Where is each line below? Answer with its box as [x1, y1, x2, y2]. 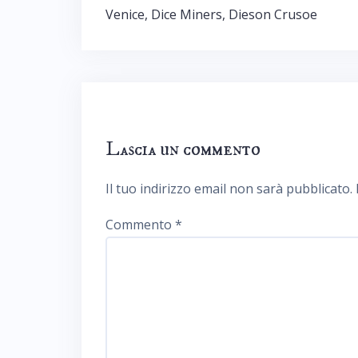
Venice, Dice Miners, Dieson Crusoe [105, 6, 317, 23]
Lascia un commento [105, 137, 261, 161]
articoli [105, 6, 183, 35]
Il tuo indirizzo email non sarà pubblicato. [105, 180, 352, 197]
